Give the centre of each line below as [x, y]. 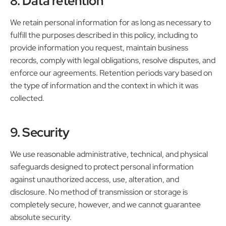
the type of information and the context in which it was [104, 85]
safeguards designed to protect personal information [102, 166]
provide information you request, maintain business [99, 47]
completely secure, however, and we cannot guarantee [105, 204]
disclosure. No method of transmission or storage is [99, 192]
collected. [27, 98]
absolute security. [41, 217]
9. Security [40, 132]
